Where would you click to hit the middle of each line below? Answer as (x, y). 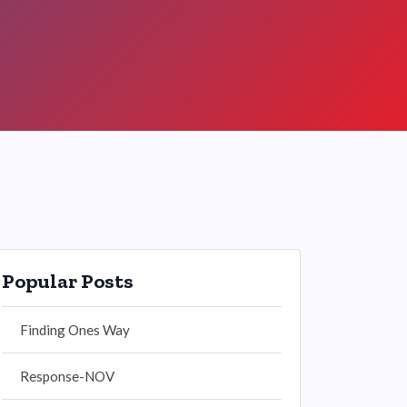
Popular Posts (68, 281)
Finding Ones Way (75, 330)
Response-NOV (67, 376)
